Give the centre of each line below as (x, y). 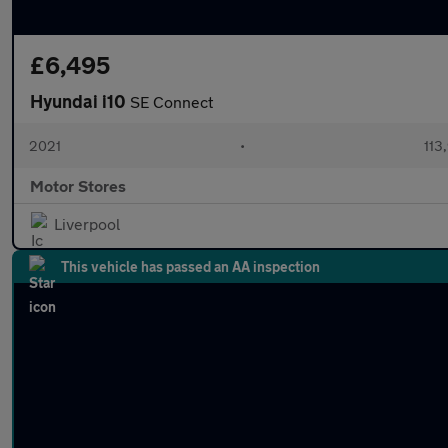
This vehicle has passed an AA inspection (190, 266)
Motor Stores (78, 185)
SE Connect (171, 101)
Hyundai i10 (80, 101)
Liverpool (87, 223)
